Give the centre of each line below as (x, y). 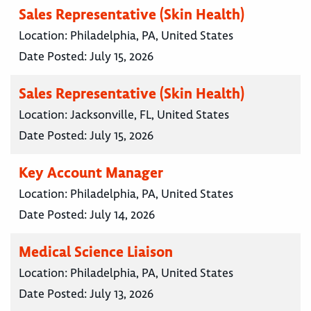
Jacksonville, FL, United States (150, 115)
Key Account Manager (91, 173)
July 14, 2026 (122, 215)
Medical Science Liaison (96, 252)
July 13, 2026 (121, 294)
